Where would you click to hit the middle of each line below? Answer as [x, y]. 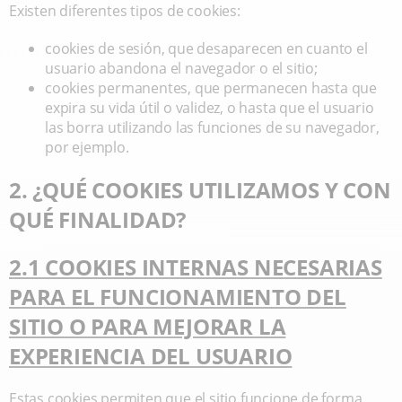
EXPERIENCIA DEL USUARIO [151, 356]
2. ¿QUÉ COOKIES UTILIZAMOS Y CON [200, 190]
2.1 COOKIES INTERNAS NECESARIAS [196, 267]
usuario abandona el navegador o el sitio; [181, 68]
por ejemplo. [87, 147]
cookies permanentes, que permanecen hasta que [211, 88]
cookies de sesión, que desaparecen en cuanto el [206, 48]
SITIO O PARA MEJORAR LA [148, 326]
